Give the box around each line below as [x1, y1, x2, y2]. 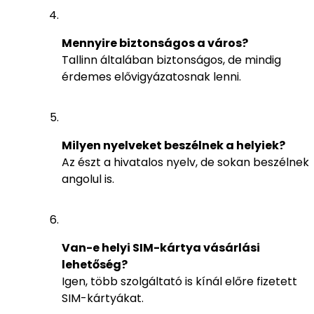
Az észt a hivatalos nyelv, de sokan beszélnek [62, 153, 309, 170]
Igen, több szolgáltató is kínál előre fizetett [62, 273, 297, 289]
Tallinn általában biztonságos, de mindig [62, 51, 281, 68]
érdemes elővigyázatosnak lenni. [62, 68, 241, 85]
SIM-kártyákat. [62, 289, 144, 306]
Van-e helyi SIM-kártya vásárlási [62, 239, 260, 256]
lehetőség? [62, 256, 128, 273]
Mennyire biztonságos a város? [62, 34, 248, 51]
